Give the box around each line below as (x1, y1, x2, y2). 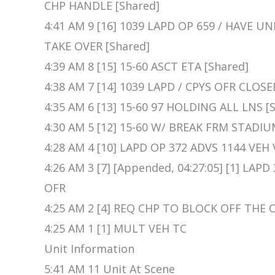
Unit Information (44, 241, 134, 257)
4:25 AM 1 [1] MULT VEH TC (44, 221, 187, 236)
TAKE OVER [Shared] (44, 39, 150, 54)
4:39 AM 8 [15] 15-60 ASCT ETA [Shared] (44, 59, 249, 74)
